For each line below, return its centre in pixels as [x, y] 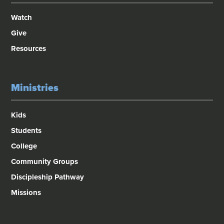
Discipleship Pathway [48, 177]
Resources [29, 49]
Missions [26, 193]
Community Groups [45, 162]
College [24, 146]
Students [26, 131]
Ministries [35, 88]
